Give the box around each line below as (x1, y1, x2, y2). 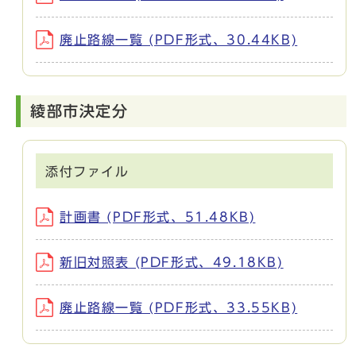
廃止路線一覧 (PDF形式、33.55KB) (60, 300, 298, 314)
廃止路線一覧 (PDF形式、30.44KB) (60, 33, 298, 46)
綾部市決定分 (30, 103, 129, 118)
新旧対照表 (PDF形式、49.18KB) (60, 255, 284, 269)
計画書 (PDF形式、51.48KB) (60, 210, 256, 223)
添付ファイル (45, 164, 130, 178)
